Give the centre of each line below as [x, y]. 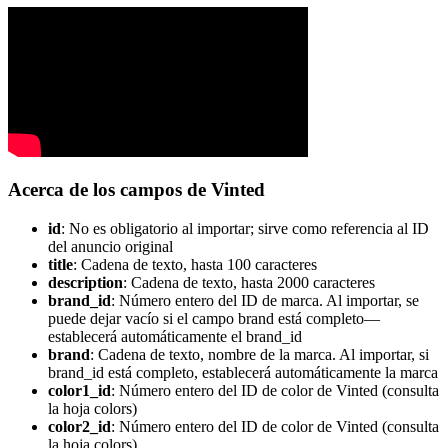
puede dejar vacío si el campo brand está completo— [214, 319]
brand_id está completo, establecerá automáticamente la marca [243, 373]
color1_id [79, 391]
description [85, 283]
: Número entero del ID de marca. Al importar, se [265, 301]
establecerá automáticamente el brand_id [175, 337]
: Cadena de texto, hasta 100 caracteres [195, 265]
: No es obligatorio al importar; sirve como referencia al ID [245, 229]
